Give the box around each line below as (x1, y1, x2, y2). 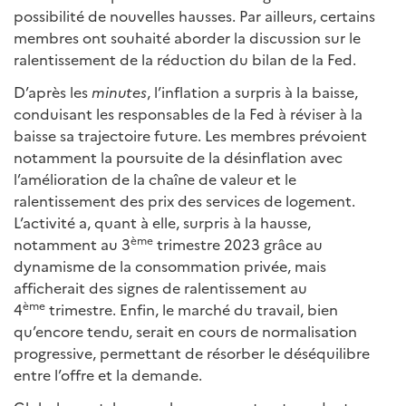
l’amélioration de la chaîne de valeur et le (14, 169, 296, 188)
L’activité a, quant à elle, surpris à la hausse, (14, 212, 311, 232)
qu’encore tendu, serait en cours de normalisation (14, 321, 357, 341)
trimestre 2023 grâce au (153, 234, 323, 254)
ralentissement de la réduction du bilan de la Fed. (14, 49, 356, 69)
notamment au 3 (14, 234, 130, 254)
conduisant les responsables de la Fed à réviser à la (14, 103, 362, 123)
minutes (92, 82, 147, 101)
